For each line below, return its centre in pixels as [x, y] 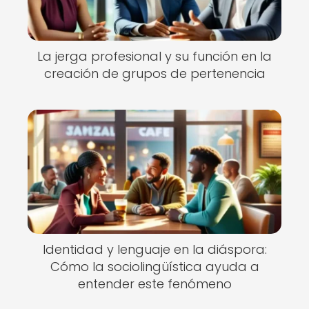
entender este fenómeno [154, 284]
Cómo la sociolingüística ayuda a [154, 267]
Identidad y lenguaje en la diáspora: [154, 249]
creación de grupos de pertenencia [154, 73]
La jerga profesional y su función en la [154, 56]
